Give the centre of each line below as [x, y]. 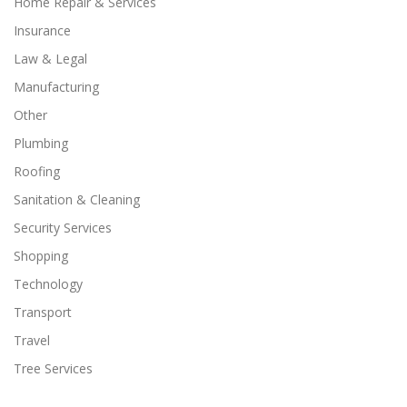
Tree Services [53, 368]
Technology [48, 283]
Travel [32, 340]
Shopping [41, 255]
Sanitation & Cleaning [77, 199]
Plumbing [41, 143]
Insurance [42, 30]
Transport [43, 312]
